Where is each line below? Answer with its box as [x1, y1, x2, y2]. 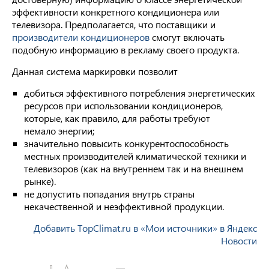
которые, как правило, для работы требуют [24, 112, 210, 124]
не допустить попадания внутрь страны [24, 187, 195, 200]
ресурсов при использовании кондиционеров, [24, 99, 223, 112]
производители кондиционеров [12, 31, 150, 43]
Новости [221, 234, 257, 247]
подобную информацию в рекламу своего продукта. [12, 43, 239, 56]
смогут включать [150, 31, 225, 43]
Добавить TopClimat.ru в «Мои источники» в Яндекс [34, 222, 257, 234]
